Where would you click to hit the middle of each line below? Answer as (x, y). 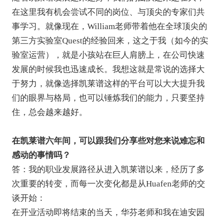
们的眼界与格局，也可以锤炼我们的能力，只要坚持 (108, 98)
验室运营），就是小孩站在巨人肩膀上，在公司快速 (108, 55)
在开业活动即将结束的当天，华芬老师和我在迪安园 (108, 212)
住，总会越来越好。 (49, 112)
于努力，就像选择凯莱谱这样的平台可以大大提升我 (108, 83)
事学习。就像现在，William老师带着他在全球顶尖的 (109, 26)
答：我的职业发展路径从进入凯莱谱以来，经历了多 (108, 169)
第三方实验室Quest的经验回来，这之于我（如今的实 (110, 40)
